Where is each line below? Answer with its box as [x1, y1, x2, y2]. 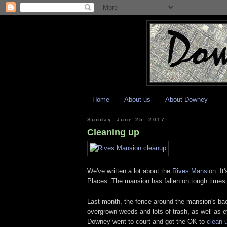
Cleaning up [87, 127, 139, 138]
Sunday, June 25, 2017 [87, 116, 165, 122]
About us [124, 95, 150, 103]
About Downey [165, 95, 208, 103]
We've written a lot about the [87, 167, 172, 175]
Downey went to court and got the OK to [87, 218, 207, 226]
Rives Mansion [172, 167, 216, 175]
